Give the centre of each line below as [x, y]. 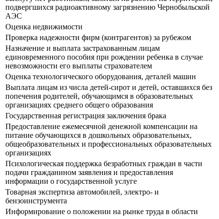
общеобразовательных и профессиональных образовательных [109, 144]
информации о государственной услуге [71, 181]
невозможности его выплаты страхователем [79, 66]
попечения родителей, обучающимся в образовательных [99, 96]
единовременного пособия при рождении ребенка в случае [104, 57]
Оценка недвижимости [44, 27]
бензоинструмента [36, 201]
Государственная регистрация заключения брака [86, 116]
